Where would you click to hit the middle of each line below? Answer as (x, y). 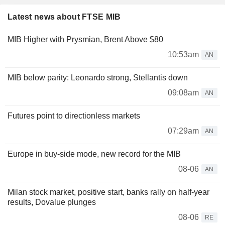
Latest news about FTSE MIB (64, 17)
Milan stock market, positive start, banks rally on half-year (108, 192)
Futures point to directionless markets (74, 116)
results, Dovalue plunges (52, 202)
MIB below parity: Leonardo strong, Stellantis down (98, 77)
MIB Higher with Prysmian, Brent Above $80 (85, 39)
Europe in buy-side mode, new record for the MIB (94, 154)
